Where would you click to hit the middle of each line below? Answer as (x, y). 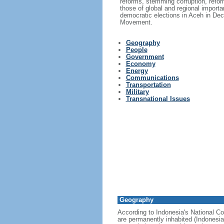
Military (137, 92)
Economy (140, 64)
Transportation (148, 85)
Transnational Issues (158, 99)
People (136, 50)
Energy (137, 71)
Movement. (136, 22)
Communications (152, 78)
